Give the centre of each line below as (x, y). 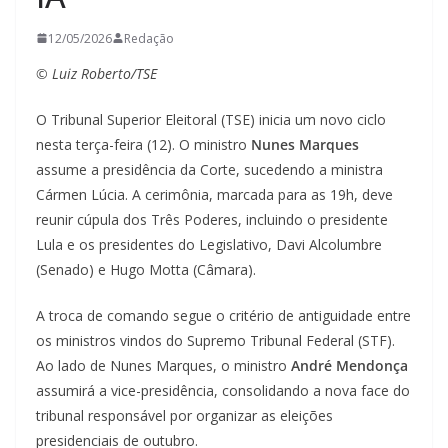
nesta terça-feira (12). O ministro (143, 144)
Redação (149, 38)
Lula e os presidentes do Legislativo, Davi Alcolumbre (209, 244)
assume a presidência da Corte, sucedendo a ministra (209, 169)
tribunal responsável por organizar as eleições (184, 415)
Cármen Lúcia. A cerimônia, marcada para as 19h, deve (214, 194)
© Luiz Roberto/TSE (96, 73)
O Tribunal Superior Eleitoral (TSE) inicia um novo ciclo (211, 119)
